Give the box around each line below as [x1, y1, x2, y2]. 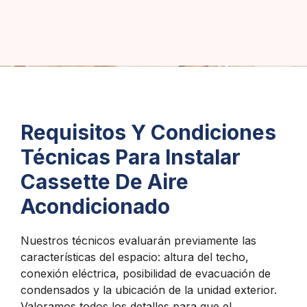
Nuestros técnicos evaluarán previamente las [21, 233, 256, 247]
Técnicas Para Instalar [21, 144, 241, 169]
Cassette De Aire [21, 169, 188, 194]
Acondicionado [21, 193, 170, 219]
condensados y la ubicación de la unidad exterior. [21, 282, 277, 297]
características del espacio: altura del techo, [21, 249, 249, 264]
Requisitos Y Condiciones [21, 119, 276, 145]
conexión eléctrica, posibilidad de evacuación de [21, 266, 271, 280]
